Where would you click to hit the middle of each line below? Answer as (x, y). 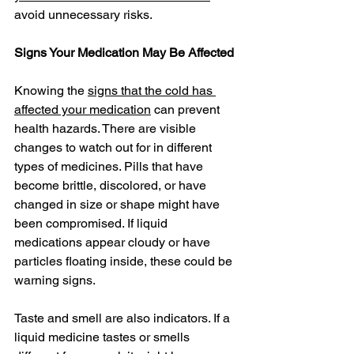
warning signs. (55, 280)
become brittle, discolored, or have (112, 185)
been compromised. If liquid (92, 223)
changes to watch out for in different (115, 147)
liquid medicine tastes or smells (104, 337)
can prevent (187, 109)
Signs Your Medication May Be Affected (124, 52)
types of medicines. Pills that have (110, 166)
